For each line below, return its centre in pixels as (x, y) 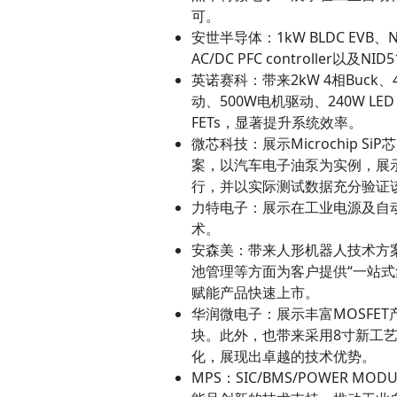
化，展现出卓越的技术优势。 (284, 357)
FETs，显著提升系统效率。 (277, 123)
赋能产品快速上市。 (255, 293)
